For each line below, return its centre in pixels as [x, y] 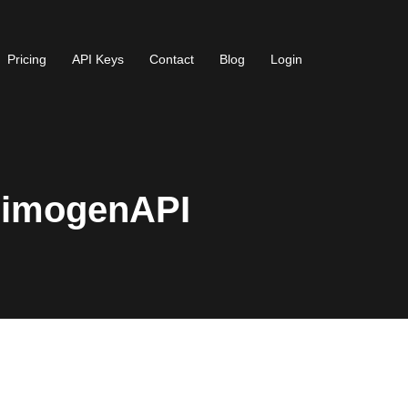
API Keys [98, 59]
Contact [172, 59]
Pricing [27, 59]
